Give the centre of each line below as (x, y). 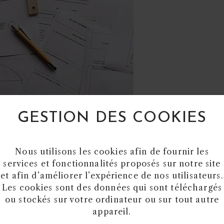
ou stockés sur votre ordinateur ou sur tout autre (112, 199)
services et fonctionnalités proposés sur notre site (112, 163)
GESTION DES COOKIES (112, 118)
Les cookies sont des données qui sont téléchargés (112, 187)
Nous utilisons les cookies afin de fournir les (112, 151)
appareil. (112, 211)
